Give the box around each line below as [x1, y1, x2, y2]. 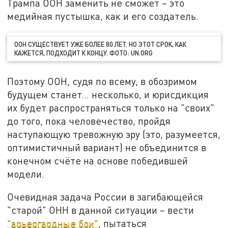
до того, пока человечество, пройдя [7, 115, 171, 127]
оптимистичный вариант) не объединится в [7, 141, 207, 153]
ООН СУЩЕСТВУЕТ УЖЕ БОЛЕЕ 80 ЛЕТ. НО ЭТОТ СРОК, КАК [14, 40, 187, 48]
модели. [7, 167, 45, 180]
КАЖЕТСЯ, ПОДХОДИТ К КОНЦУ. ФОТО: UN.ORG [14, 48, 153, 57]
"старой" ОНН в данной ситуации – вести [7, 204, 194, 216]
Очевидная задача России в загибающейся [7, 191, 204, 203]
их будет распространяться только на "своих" [7, 101, 215, 113]
